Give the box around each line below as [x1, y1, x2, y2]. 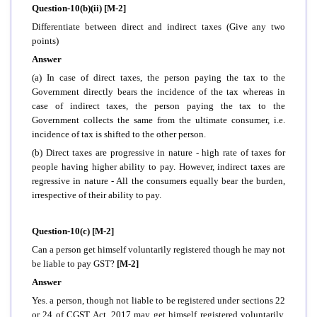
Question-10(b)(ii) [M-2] [32, 2, 126, 13]
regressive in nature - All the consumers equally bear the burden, [32, 175, 285, 186]
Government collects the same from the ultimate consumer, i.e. [32, 114, 285, 125]
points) [32, 35, 59, 46]
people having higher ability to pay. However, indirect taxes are [32, 161, 285, 172]
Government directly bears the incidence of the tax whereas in [32, 86, 285, 97]
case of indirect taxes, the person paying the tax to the [32, 100, 285, 111]
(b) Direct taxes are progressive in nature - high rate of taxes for [32, 146, 285, 158]
